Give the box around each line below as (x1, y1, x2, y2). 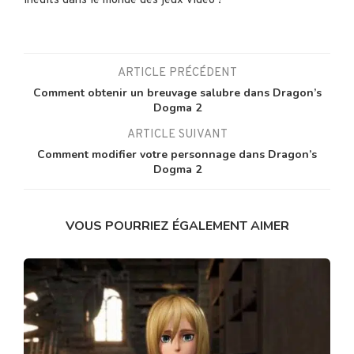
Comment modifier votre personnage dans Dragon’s (37, 146, 317, 162)
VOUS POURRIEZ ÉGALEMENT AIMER (65, 217, 289, 235)
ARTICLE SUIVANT (126, 126, 228, 142)
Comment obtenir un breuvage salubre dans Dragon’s (32, 85, 322, 100)
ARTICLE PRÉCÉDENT (117, 65, 237, 81)
